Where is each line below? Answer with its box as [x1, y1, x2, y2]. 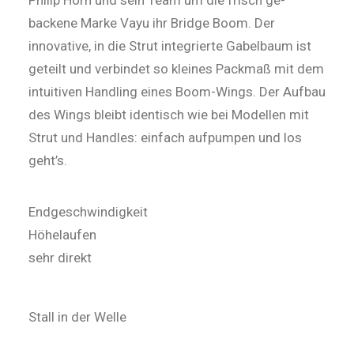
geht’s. [28, 153, 70, 168]
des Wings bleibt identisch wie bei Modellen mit [28, 107, 309, 122]
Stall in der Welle [28, 309, 126, 325]
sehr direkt [28, 250, 92, 265]
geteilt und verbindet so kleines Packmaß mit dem [28, 61, 324, 77]
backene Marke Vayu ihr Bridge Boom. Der [28, 15, 275, 31]
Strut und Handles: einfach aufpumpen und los [28, 130, 302, 145]
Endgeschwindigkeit [28, 204, 148, 220]
